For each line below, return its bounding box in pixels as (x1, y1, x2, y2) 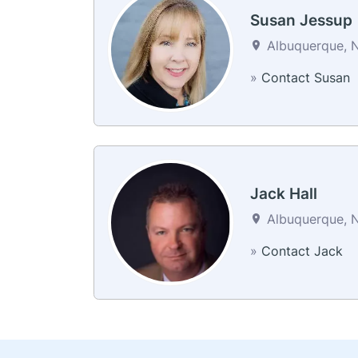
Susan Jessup (249, 10, 352, 30)
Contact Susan (261, 69, 350, 86)
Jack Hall (249, 184, 317, 203)
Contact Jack (261, 242, 343, 259)
